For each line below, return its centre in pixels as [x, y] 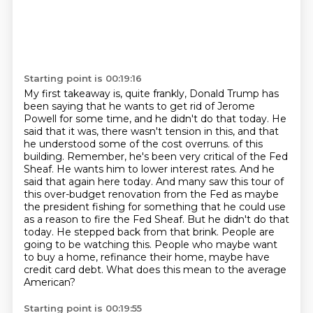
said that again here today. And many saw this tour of [153, 182]
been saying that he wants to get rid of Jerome [139, 106]
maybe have [239, 257]
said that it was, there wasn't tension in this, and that [151, 131]
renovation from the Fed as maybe [193, 194]
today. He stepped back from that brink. [122, 232]
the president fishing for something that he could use [154, 207]
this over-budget [66, 194]
